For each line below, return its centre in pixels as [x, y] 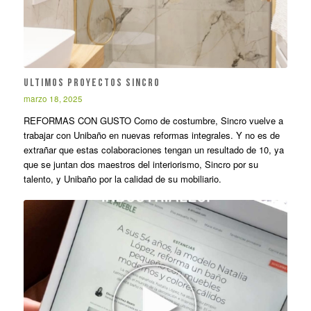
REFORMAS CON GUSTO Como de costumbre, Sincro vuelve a [153, 120]
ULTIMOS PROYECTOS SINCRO [92, 83]
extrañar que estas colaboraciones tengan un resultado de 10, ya [153, 149]
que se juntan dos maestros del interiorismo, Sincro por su [141, 164]
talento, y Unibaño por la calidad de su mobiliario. [122, 178]
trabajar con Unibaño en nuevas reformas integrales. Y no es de [151, 135]
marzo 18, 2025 [53, 98]
